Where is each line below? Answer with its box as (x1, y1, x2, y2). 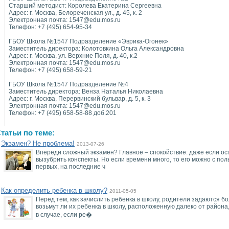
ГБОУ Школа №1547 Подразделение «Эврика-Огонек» (9, 38, 168, 45)
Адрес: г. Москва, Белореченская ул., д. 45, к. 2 (9, 9, 142, 16)
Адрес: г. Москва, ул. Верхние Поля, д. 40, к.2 (9, 52, 138, 59)
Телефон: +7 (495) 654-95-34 (9, 24, 92, 31)
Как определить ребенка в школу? (1, 187, 107, 194)
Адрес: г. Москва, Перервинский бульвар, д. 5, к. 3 (9, 95, 151, 102)
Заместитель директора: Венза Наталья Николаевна (9, 88, 163, 95)
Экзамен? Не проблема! (1, 140, 75, 147)
